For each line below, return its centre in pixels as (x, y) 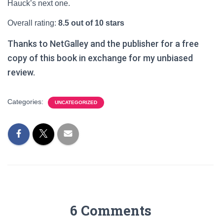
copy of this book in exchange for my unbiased (100, 58)
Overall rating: (33, 23)
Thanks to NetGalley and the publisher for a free (103, 44)
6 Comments (110, 210)
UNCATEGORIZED (76, 102)
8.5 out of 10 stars (91, 23)
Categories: (26, 102)
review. (21, 72)
